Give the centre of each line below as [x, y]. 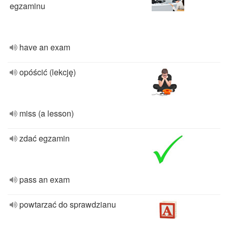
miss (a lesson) [47, 113]
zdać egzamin [45, 138]
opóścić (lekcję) [48, 72]
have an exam [45, 47]
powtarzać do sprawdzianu [68, 204]
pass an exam [45, 179]
